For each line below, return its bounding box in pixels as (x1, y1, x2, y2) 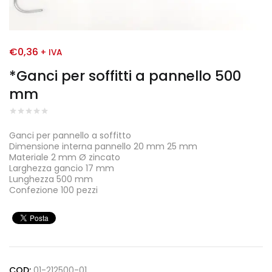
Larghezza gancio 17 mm (9, 162, 114, 174)
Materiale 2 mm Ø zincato (9, 151, 120, 163)
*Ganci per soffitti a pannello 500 (9, 66, 241, 86)
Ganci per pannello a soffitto (9, 129, 131, 141)
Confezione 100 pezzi (9, 184, 98, 196)
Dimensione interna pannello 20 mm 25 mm (9, 140, 197, 152)
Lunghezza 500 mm (9, 173, 93, 185)
